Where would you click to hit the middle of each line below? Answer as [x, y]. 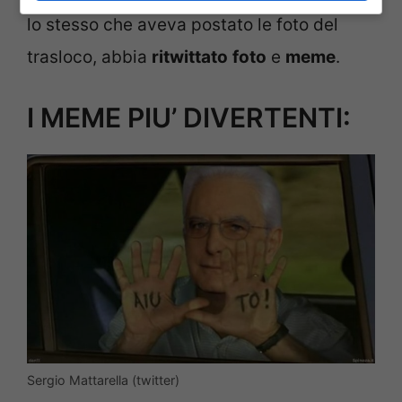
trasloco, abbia [89, 57]
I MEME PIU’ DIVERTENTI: [189, 118]
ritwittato [190, 57]
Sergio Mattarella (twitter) [103, 380]
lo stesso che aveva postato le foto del [183, 24]
